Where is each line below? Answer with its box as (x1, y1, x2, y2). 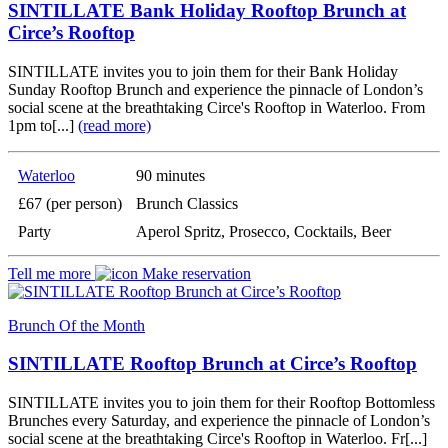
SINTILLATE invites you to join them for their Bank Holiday (8, 62, 398, 80)
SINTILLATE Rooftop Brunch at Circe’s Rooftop (8, 353, 417, 375)
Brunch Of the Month (8, 316, 145, 334)
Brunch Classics (136, 194, 238, 212)
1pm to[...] (8, 116, 78, 134)
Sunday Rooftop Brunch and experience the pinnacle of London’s (8, 80, 423, 98)
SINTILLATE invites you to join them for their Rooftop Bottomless (8, 394, 435, 412)
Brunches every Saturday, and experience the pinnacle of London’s (8, 412, 430, 430)
